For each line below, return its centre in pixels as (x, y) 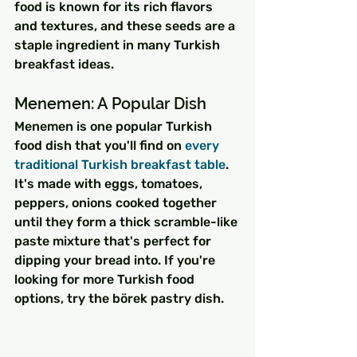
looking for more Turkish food (106, 280)
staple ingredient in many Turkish (119, 45)
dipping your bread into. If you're (116, 261)
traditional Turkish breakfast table (120, 165)
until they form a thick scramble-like (127, 222)
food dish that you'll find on (100, 146)
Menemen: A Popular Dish (110, 104)
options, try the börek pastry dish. (119, 299)
